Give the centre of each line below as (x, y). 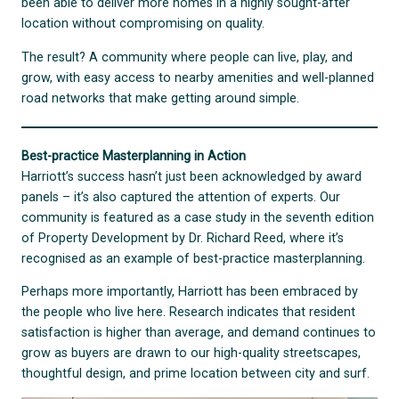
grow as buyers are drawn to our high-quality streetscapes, (191, 354)
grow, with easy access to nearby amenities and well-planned (198, 77)
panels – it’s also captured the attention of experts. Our (181, 197)
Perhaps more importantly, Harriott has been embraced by (190, 292)
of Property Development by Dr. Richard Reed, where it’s (183, 238)
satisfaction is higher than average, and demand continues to (199, 333)
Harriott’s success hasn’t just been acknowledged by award (192, 176)
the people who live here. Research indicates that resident (189, 313)
